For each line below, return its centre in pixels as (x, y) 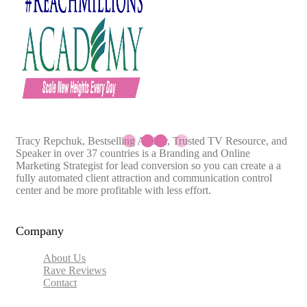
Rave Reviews (75, 270)
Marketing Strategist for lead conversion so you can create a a (148, 165)
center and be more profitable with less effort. (113, 190)
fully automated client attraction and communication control (144, 177)
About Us (64, 258)
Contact (60, 282)
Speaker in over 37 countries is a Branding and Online (133, 153)
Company (40, 231)
